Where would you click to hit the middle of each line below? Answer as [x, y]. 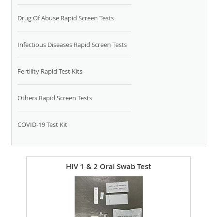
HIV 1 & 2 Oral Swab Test [108, 167]
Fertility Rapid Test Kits [50, 71]
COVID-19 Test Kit [42, 125]
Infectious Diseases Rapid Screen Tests [72, 45]
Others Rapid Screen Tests [54, 98]
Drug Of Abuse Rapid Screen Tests [65, 18]
